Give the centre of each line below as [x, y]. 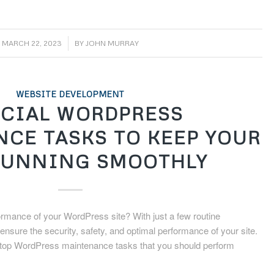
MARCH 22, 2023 [31, 43]
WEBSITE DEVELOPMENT [70, 94]
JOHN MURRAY [112, 43]
